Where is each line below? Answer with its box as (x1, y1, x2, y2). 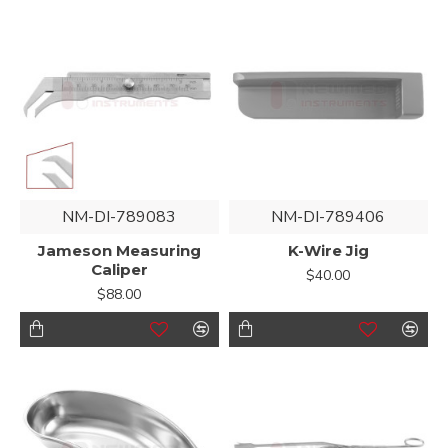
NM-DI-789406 (271, 205, 386, 228)
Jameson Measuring (37, 240, 201, 260)
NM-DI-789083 (62, 205, 177, 228)
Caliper (90, 259, 148, 279)
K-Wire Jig (287, 240, 369, 260)
